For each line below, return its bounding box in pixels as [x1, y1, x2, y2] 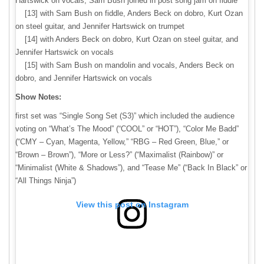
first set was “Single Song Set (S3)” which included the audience [15, 111, 235, 121]
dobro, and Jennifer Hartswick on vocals [15, 74, 152, 83]
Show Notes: [15, 93, 61, 102]
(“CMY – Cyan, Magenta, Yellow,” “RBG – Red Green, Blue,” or [15, 137, 229, 147]
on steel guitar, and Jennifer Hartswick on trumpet [15, 22, 184, 31]
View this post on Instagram [75, 200, 189, 210]
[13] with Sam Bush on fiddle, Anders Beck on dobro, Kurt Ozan [15, 9, 243, 18]
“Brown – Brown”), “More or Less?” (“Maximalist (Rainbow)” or [15, 150, 223, 160]
